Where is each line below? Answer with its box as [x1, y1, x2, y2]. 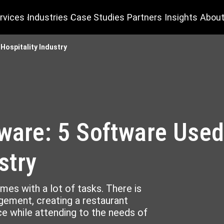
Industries [27, 12, 68, 22]
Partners [127, 12, 162, 22]
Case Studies [70, 12, 124, 22]
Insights [164, 12, 197, 22]
